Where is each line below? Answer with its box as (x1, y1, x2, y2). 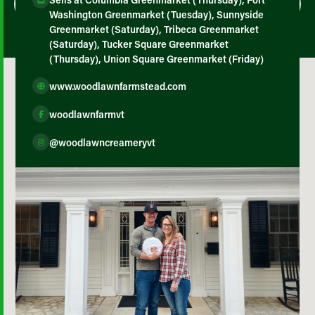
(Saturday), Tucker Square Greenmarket (49, 37, 229, 51)
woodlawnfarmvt (49, 107, 125, 121)
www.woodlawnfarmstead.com (49, 79, 187, 93)
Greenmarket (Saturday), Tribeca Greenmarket (49, 22, 259, 36)
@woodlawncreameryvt (49, 135, 156, 149)
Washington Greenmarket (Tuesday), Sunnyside (49, 8, 264, 21)
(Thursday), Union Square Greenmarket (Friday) (49, 52, 264, 65)
